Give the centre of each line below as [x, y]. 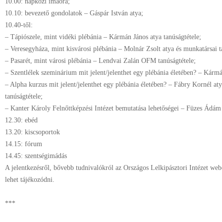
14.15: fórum [24, 144]
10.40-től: [19, 25]
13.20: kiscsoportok [32, 132]
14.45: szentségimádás [36, 156]
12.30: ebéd [21, 120]
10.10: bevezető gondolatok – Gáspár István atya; [74, 13]
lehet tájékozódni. [30, 180]
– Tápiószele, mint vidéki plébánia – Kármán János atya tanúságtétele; [103, 37]
